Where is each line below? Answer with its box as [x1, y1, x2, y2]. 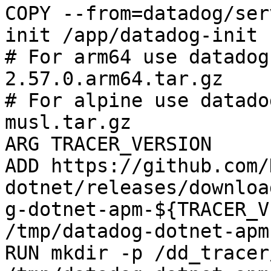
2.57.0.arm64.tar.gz [5, 68, 223, 90]
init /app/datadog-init [5, 24, 258, 46]
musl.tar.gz [5, 111, 131, 133]
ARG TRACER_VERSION [5, 133, 212, 155]
